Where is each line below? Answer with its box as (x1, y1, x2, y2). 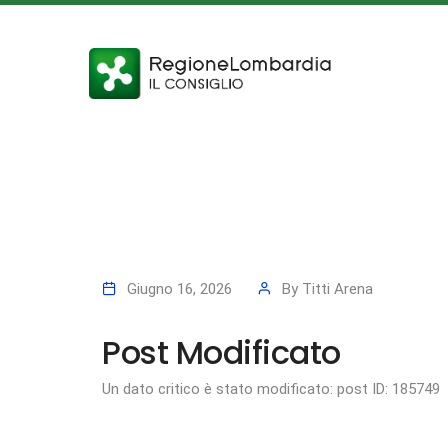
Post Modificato (102, 329, 341, 375)
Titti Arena (302, 279, 373, 298)
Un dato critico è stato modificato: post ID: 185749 (102, 379, 440, 398)
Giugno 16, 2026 (127, 279, 232, 298)
